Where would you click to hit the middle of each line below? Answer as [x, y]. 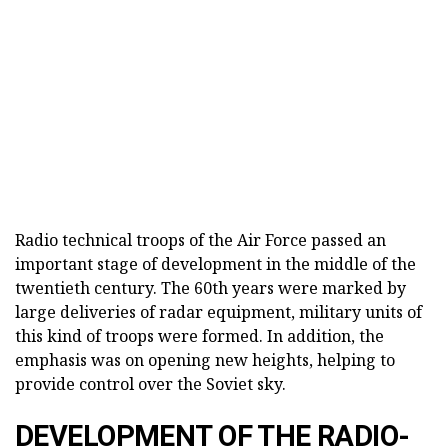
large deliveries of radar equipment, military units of [218, 311]
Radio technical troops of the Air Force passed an [200, 239]
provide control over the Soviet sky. [150, 383]
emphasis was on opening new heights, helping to [205, 359]
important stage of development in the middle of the [215, 263]
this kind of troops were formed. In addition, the [199, 335]
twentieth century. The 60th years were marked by [210, 287]
